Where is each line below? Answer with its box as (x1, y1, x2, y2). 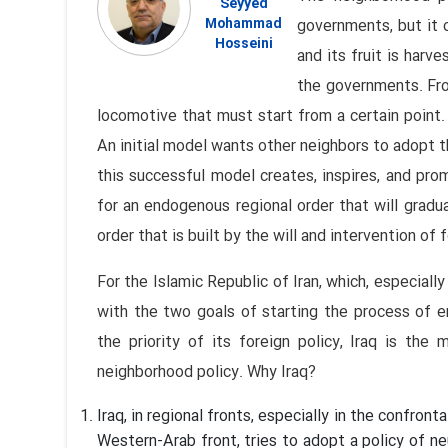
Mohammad (205, 13, 283, 36)
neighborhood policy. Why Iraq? (97, 360, 316, 386)
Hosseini (214, 33, 273, 56)
